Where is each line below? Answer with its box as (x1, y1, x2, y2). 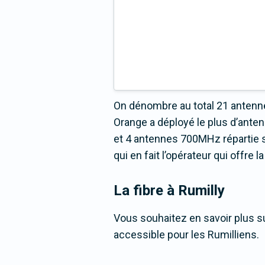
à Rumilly (167, 182, 225, 199)
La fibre (114, 182, 167, 199)
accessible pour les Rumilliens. (114, 228, 259, 241)
